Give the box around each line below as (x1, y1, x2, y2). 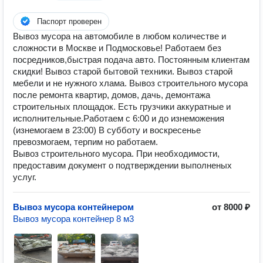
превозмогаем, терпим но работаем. (13, 137, 158, 147)
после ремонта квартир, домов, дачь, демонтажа (13, 90, 210, 100)
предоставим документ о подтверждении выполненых (13, 160, 232, 170)
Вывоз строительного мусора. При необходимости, (13, 149, 220, 159)
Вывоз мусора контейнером (13, 202, 134, 212)
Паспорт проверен (37, 17, 102, 26)
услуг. (13, 172, 36, 182)
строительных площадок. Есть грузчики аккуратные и (13, 102, 231, 112)
